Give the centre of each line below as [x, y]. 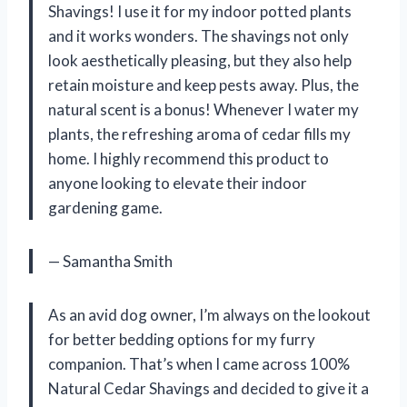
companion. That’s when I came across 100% [199, 364]
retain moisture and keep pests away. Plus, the [203, 85]
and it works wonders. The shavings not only [199, 36]
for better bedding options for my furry [182, 340]
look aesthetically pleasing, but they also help [200, 61]
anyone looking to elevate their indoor [178, 184]
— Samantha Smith [110, 262]
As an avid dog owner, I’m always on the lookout [209, 315]
